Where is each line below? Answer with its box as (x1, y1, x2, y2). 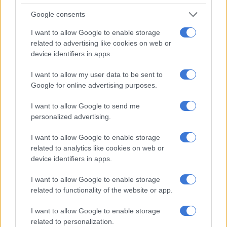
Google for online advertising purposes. (31, 81, 157, 89)
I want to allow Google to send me (31, 101, 140, 110)
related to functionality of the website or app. (31, 185, 173, 194)
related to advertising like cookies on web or (31, 39, 171, 47)
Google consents (31, 10, 85, 18)
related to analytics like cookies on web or (31, 143, 164, 152)
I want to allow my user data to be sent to (31, 70, 163, 79)
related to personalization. (31, 217, 114, 225)
